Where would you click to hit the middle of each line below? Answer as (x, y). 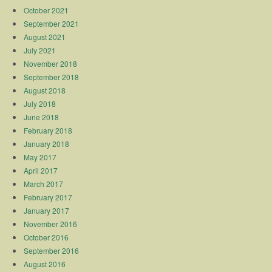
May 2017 (40, 157)
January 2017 (47, 210)
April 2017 (41, 170)
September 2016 (52, 250)
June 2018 (42, 117)
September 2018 (52, 76)
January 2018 (47, 143)
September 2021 (52, 23)
